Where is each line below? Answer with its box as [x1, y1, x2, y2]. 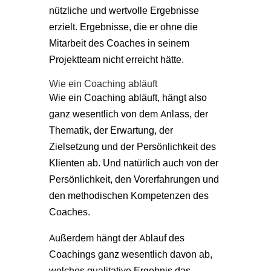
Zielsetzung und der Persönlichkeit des [48, 140, 216, 152]
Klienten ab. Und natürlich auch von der [48, 156, 218, 169]
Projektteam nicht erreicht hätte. [48, 53, 184, 65]
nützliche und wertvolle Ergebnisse [48, 4, 199, 16]
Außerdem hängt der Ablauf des [48, 231, 184, 244]
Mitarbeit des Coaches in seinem [48, 36, 189, 49]
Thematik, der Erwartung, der [48, 123, 173, 136]
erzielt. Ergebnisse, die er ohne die [48, 20, 198, 33]
